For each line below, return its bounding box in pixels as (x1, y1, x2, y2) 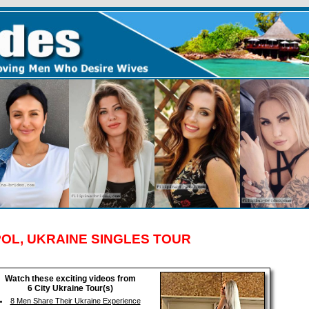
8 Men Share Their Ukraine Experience (10, 297, 141, 305)
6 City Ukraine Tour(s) (27, 283, 113, 293)
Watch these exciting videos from (4, 274, 136, 283)
